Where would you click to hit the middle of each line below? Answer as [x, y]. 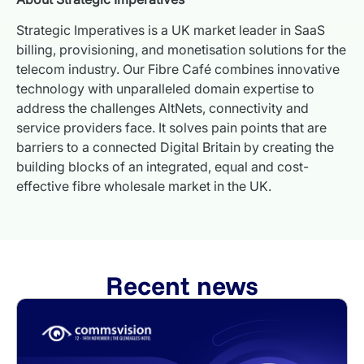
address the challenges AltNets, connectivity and [162, 108]
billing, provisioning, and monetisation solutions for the [181, 50]
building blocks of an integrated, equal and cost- [162, 167]
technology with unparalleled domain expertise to [165, 89]
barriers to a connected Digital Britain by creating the [175, 147]
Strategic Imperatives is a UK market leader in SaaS [171, 30]
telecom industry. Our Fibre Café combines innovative [178, 69]
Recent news [182, 286]
